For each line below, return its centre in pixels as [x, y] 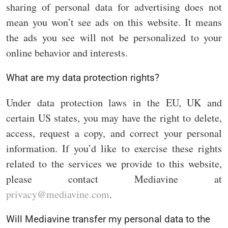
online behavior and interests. [67, 52]
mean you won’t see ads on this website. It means [114, 22]
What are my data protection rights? [83, 77]
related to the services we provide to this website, [114, 163]
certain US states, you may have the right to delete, [114, 118]
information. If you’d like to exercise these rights [114, 148]
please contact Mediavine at [114, 179]
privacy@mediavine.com [58, 194]
